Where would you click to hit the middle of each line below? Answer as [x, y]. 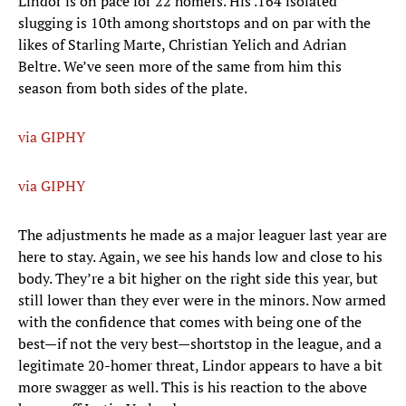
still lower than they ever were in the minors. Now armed [202, 300]
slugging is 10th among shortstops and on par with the [194, 23]
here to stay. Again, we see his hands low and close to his [200, 257]
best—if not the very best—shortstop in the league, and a [200, 344]
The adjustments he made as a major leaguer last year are [203, 235]
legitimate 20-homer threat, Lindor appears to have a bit [200, 366]
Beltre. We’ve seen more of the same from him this [180, 67]
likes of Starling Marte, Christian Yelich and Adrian [183, 45]
